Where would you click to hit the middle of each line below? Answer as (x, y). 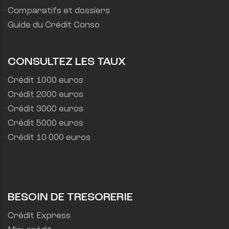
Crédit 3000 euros (45, 109)
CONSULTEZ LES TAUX (67, 62)
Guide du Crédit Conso (54, 25)
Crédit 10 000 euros (49, 138)
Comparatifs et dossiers (59, 11)
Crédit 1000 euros (45, 80)
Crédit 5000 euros (45, 123)
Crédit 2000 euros (45, 95)
